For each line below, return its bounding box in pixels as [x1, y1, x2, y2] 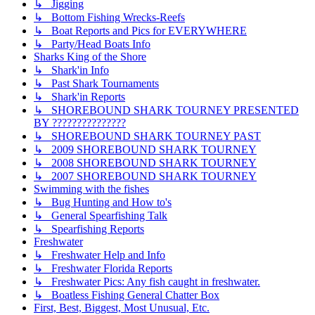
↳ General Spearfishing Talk [34, 210, 167, 222]
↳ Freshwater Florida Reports [34, 262, 172, 275]
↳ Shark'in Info [34, 64, 109, 77]
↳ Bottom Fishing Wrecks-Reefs [34, 11, 185, 24]
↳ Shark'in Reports [34, 91, 125, 103]
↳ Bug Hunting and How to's [34, 196, 172, 209]
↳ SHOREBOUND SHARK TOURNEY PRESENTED [34, 104, 299, 117]
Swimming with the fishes [34, 183, 149, 195]
